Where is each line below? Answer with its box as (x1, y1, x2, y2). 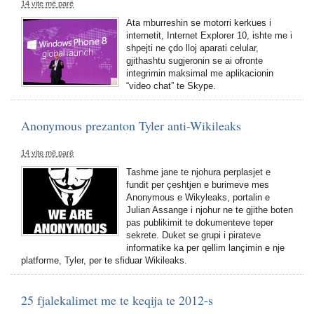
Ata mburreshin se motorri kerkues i (126, 18, 271, 28)
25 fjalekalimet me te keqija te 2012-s (21, 292, 213, 308)
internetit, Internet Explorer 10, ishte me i (126, 30, 292, 41)
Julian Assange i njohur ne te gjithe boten (126, 205, 293, 215)
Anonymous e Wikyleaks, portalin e (126, 192, 270, 203)
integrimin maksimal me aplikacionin (126, 68, 273, 78)
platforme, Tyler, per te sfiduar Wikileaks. (21, 255, 187, 266)
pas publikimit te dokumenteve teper (126, 217, 273, 228)
